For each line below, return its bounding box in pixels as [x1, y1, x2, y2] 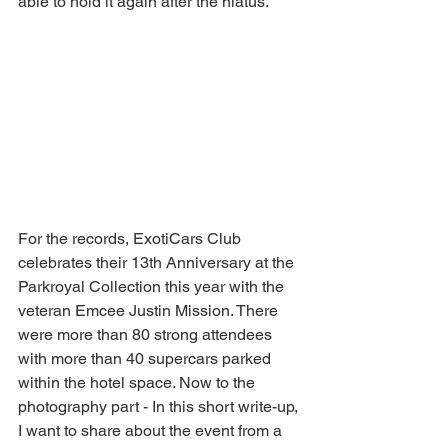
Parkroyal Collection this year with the [18, 277, 288, 297]
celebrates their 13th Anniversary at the [18, 253, 298, 273]
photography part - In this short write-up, [18, 397, 302, 417]
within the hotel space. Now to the [18, 373, 259, 393]
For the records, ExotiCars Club [18, 229, 245, 249]
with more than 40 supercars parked [18, 349, 275, 369]
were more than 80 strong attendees [18, 325, 276, 345]
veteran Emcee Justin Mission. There [18, 301, 282, 321]
